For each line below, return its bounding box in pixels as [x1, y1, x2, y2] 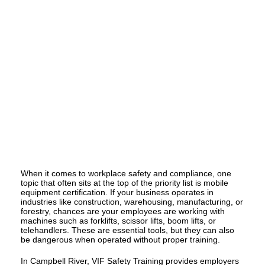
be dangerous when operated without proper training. [20, 235, 220, 245]
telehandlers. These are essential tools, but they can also [20, 225, 234, 235]
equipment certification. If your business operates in [20, 188, 214, 198]
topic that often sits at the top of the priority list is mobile [20, 178, 228, 188]
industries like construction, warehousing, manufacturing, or [20, 197, 243, 207]
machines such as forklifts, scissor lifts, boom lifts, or [20, 216, 216, 226]
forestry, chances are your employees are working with [20, 206, 225, 216]
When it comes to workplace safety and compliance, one [20, 169, 231, 179]
